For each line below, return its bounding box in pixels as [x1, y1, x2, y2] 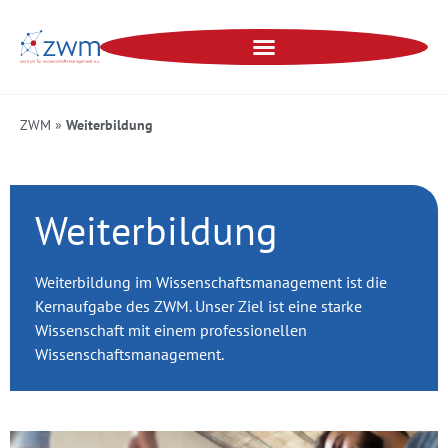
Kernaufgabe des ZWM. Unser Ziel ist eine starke [35, 296, 362, 317]
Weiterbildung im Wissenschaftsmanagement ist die [35, 272, 387, 293]
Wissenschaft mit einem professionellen [35, 320, 307, 341]
